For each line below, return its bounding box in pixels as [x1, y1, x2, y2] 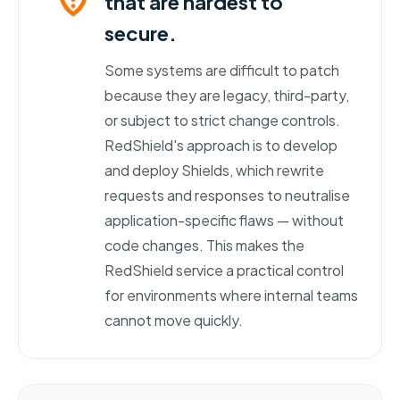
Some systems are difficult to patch [104, 60, 339, 79]
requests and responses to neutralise [104, 185, 350, 204]
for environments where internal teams [104, 285, 358, 304]
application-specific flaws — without [104, 210, 344, 229]
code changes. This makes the [104, 235, 304, 254]
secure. [104, 20, 177, 46]
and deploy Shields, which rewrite [104, 160, 324, 179]
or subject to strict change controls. [104, 110, 340, 129]
